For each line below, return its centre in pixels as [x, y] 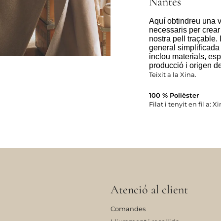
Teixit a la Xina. [173, 75]
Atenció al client [149, 190]
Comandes [128, 209]
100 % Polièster [174, 95]
